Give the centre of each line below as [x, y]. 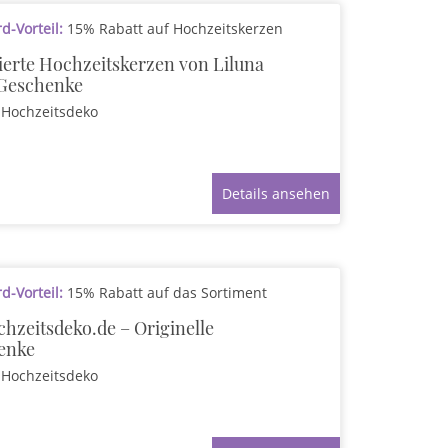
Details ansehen [275, 193]
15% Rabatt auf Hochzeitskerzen [173, 28]
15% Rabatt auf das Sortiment [165, 292]
